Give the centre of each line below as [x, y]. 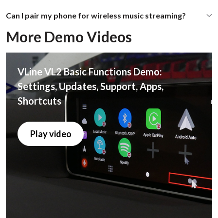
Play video [51, 134]
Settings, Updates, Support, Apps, [91, 86]
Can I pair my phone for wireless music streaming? [96, 16]
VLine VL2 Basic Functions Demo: [90, 72]
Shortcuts [39, 101]
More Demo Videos [69, 37]
